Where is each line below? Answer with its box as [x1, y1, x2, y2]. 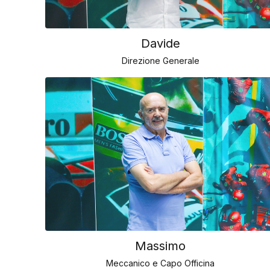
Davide [140, 22, 180, 37]
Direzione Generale [121, 41, 199, 52]
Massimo [135, 224, 186, 239]
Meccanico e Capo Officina [106, 243, 215, 254]
